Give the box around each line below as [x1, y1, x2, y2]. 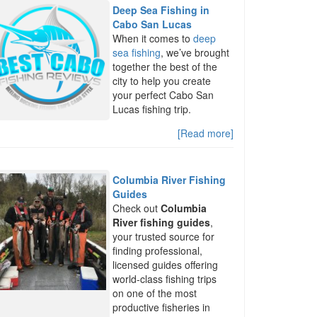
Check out [113, 200, 161, 215]
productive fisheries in [113, 299, 211, 314]
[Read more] [177, 125, 234, 140]
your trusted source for [113, 229, 215, 243]
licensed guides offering [113, 257, 219, 272]
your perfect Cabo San [113, 88, 214, 102]
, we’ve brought [161, 45, 230, 59]
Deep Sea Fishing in [113, 3, 210, 17]
